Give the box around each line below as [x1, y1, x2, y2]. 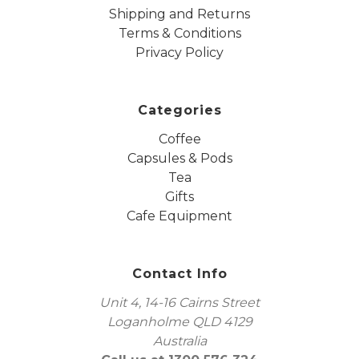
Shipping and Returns [109, 6, 250, 22]
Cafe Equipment [127, 208, 232, 224]
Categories [137, 102, 222, 118]
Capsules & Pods [127, 150, 232, 166]
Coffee [158, 131, 201, 147]
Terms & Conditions [118, 25, 241, 41]
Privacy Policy [135, 44, 224, 60]
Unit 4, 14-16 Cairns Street [99, 294, 260, 310]
